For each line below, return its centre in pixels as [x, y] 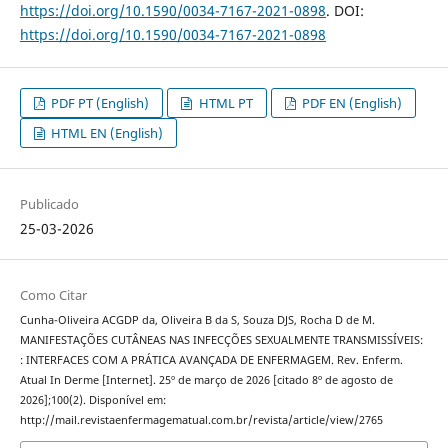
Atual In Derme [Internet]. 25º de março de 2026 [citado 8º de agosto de [206, 380]
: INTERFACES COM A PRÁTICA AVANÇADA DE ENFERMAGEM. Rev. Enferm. [211, 360]
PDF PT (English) [99, 102]
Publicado [49, 203]
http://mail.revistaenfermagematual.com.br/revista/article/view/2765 [201, 420]
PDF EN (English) [350, 102]
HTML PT [224, 102]
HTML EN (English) [106, 132]
